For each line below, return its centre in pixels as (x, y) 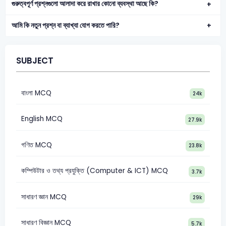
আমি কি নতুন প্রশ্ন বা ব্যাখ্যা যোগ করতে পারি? (66, 25)
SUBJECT (35, 61)
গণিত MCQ (36, 145)
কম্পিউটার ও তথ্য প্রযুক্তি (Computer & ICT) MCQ (94, 171)
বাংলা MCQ (36, 93)
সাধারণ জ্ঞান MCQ (44, 197)
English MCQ (42, 119)
